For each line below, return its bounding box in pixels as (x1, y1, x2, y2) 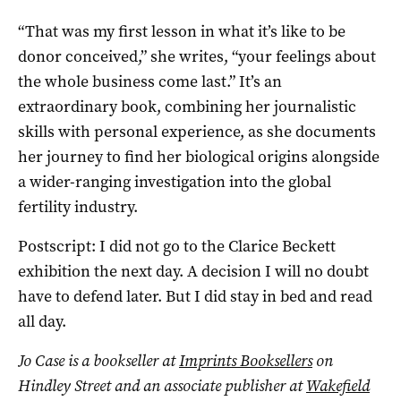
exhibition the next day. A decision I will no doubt (18, 260, 369, 282)
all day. (18, 310, 66, 332)
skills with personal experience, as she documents (18, 120, 376, 142)
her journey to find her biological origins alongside (18, 145, 380, 167)
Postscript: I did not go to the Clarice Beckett (18, 235, 336, 257)
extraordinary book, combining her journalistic (18, 95, 356, 117)
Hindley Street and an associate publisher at (18, 374, 306, 397)
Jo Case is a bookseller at (18, 349, 179, 371)
